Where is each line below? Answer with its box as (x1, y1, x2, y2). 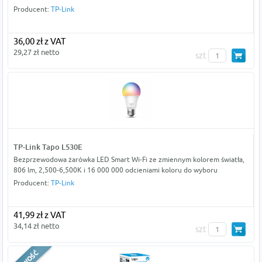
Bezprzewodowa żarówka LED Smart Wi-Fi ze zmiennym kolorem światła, (13, 155, 244, 164)
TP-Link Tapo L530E (13, 142, 82, 152)
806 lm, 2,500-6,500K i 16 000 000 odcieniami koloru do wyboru (13, 166, 218, 175)
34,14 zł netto (13, 221, 60, 231)
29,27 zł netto (13, 47, 60, 57)
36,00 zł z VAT (13, 36, 65, 47)
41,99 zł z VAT (13, 210, 65, 220)
